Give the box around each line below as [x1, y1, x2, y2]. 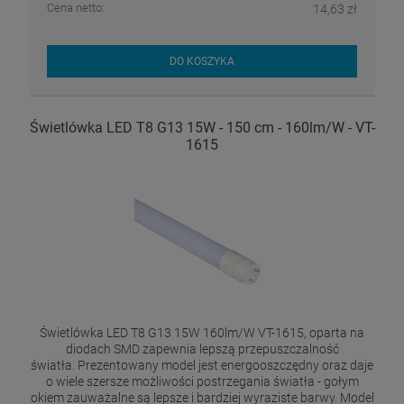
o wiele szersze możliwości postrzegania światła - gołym [45, 374, 359, 390]
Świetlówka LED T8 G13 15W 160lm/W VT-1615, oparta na [40, 326, 364, 341]
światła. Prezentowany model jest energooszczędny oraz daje [31, 358, 373, 373]
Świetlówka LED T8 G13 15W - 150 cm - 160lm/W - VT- [29, 119, 375, 137]
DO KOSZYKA [170, 54, 234, 68]
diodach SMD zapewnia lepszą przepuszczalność [65, 342, 339, 357]
